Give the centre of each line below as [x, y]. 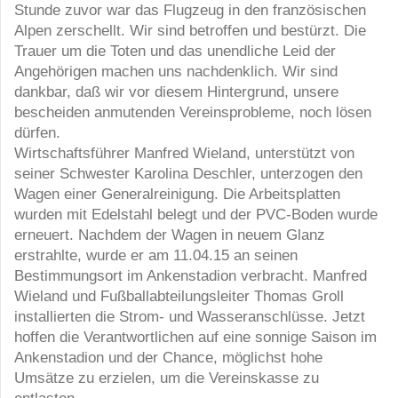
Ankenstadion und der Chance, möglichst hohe [168, 357]
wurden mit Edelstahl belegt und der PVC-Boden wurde [196, 214]
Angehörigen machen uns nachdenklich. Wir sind [176, 71]
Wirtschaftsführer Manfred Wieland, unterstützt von [184, 152]
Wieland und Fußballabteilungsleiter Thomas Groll [179, 295]
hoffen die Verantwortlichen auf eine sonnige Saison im [195, 336]
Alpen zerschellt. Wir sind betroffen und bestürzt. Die [190, 30]
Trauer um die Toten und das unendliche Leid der [175, 50]
